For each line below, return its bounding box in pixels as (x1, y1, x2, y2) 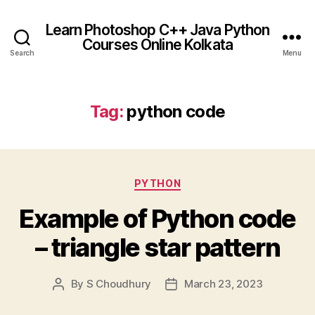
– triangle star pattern (34, 231, 281, 263)
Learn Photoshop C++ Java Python (45, 20, 270, 39)
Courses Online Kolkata (82, 35, 233, 53)
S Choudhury (86, 276, 151, 290)
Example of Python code (19, 202, 296, 234)
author (57, 292, 91, 307)
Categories (157, 173, 219, 188)
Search (10, 49, 34, 57)
